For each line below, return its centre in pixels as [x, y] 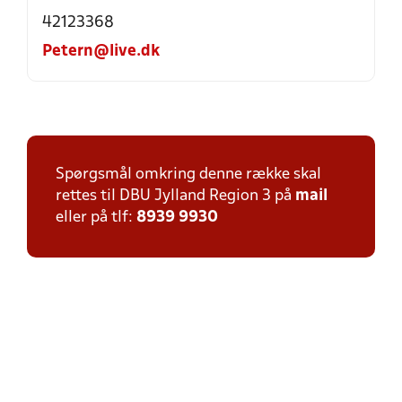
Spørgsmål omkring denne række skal [188, 175]
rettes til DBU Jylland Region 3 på [175, 196]
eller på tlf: [96, 218]
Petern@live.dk [101, 52]
